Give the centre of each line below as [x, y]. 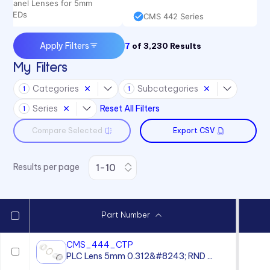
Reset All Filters [130, 108]
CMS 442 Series [174, 16]
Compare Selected [67, 130]
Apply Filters [64, 46]
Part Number [125, 215]
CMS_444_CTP [100, 245]
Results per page [47, 167]
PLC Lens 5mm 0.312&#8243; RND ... [140, 256]
